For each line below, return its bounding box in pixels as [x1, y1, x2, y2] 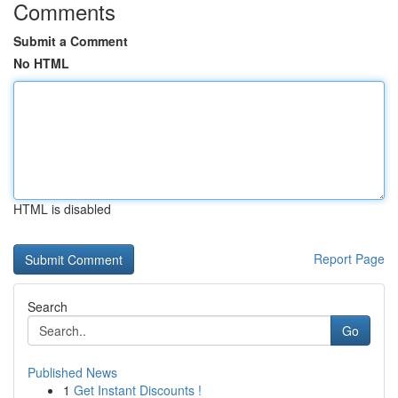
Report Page [314, 250, 385, 267]
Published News [28, 363, 117, 381]
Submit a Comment [13, 32, 128, 50]
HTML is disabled [13, 200, 111, 218]
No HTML [13, 54, 69, 72]
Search [28, 298, 68, 315]
